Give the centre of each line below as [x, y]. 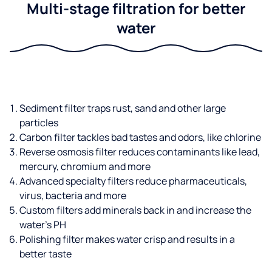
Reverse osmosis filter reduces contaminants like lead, [140, 151]
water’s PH [43, 224]
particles [39, 122]
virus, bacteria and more [73, 195]
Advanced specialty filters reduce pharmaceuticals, [133, 181]
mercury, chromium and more [85, 166]
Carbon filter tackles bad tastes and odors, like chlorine [140, 137]
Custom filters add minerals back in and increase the [135, 210]
